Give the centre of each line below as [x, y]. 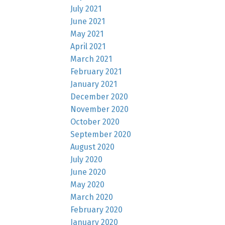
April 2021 [88, 46]
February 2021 [96, 71]
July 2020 [87, 159]
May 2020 [88, 184]
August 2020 [93, 147]
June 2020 [88, 172]
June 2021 [88, 21]
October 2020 [95, 122]
